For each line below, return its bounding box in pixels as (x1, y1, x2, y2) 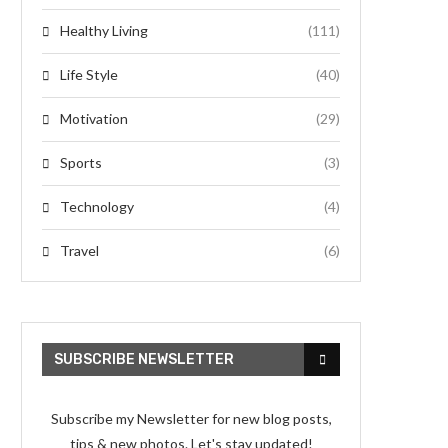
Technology (60, 198, 134, 216)
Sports (60, 154, 102, 172)
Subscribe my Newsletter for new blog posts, (50, 410, 332, 428)
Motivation (60, 110, 128, 128)
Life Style (60, 66, 118, 84)
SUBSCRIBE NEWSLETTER (54, 351, 234, 369)
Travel (60, 242, 99, 260)
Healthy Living (60, 22, 148, 40)
